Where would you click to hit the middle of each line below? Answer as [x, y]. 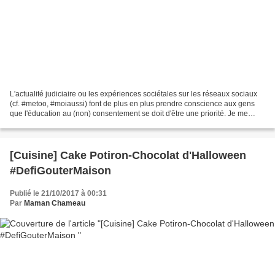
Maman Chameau [55, 203]
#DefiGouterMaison [60, 170]
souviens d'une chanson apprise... [67, 123]
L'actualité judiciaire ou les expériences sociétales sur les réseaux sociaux [134, 94]
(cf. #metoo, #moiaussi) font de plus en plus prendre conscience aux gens [132, 103]
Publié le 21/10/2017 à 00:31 [58, 193]
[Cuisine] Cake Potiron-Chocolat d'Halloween [128, 155]
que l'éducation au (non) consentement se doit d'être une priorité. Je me [129, 113]
